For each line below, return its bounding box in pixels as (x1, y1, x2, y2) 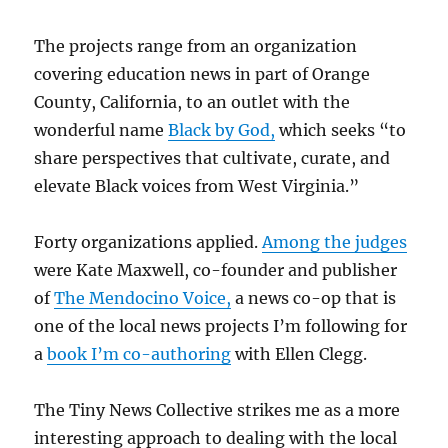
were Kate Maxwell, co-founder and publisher (34, 260, 398, 280)
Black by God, (168, 120, 276, 140)
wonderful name (34, 120, 169, 140)
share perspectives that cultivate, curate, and (34, 148, 391, 168)
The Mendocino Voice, (54, 288, 232, 308)
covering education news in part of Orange (34, 64, 371, 84)
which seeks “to (275, 120, 407, 140)
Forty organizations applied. (34, 232, 263, 252)
